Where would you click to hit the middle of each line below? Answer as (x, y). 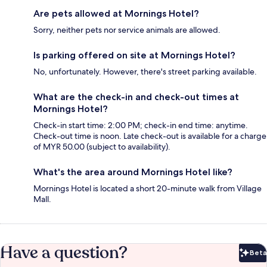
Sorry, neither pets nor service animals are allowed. (127, 30)
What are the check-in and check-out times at (136, 97)
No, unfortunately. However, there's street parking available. (145, 72)
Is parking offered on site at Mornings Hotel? (134, 55)
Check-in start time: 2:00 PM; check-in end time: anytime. (141, 125)
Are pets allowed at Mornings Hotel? (116, 14)
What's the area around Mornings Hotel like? (133, 172)
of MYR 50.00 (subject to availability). (102, 147)
